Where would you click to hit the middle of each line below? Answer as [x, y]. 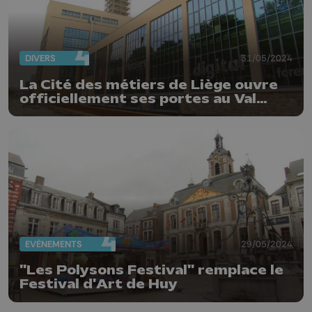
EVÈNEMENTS [54, 244]
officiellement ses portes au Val [138, 99]
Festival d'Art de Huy [99, 284]
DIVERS [40, 58]
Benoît [44, 112]
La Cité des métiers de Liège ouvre [149, 85]
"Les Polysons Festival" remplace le [151, 271]
